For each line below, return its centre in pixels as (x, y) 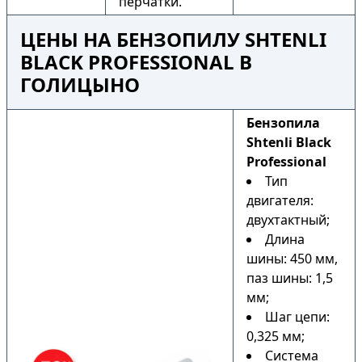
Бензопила (283, 123)
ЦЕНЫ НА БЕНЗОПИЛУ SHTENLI (173, 39)
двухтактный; (288, 220)
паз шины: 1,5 (290, 278)
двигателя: (280, 200)
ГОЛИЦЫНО (80, 84)
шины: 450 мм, (292, 259)
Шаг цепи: (297, 317)
